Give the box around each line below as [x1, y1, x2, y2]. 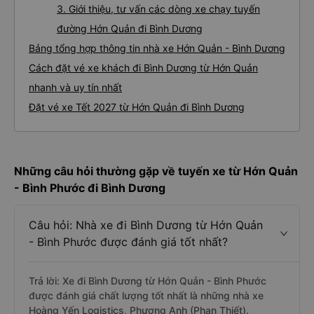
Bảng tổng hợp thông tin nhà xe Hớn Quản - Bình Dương [29, 42, 285, 54]
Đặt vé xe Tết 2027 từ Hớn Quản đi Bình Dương [29, 101, 245, 113]
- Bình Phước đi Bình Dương [14, 181, 165, 195]
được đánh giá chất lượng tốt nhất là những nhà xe [29, 289, 264, 301]
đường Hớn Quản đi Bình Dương [57, 22, 203, 34]
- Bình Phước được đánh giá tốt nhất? [29, 235, 228, 249]
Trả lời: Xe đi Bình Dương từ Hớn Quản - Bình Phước [29, 275, 266, 287]
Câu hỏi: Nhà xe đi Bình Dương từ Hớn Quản [29, 218, 263, 232]
